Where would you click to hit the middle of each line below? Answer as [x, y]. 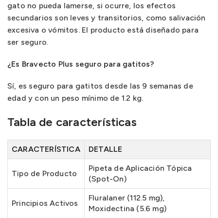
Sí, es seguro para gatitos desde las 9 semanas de [100, 86]
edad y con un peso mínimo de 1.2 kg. [75, 98]
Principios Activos [45, 203]
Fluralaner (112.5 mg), [127, 198]
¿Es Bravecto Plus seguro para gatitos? [81, 64]
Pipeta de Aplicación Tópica [140, 168]
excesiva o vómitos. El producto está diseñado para [103, 30]
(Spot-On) [108, 179]
